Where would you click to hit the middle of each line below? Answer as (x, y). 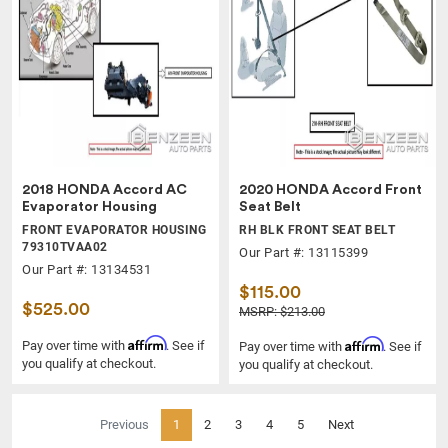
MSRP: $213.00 (282, 312)
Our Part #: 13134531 (86, 270)
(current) (203, 424)
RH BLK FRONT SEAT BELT (317, 230)
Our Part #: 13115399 (303, 253)
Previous (124, 425)
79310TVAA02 (65, 247)
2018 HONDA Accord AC (104, 190)
